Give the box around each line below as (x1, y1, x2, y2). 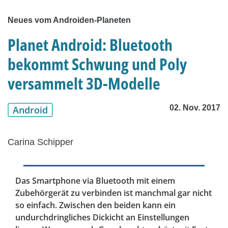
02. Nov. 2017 (169, 103, 220, 112)
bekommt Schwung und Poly (8, 53, 187, 75)
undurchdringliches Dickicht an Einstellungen (15, 212, 189, 223)
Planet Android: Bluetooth (8, 34, 173, 56)
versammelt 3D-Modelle (8, 72, 160, 95)
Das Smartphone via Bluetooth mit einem (15, 175, 175, 187)
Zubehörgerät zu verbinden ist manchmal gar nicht (15, 187, 212, 199)
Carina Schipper (8, 137, 73, 148)
